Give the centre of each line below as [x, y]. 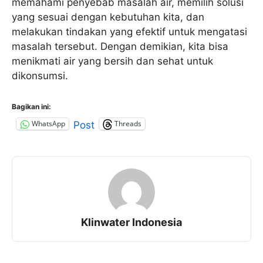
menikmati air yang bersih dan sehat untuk [112, 61]
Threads [128, 124]
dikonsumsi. [40, 76]
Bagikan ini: [31, 106]
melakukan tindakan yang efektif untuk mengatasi [129, 32]
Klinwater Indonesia [131, 222]
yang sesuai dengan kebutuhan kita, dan [108, 17]
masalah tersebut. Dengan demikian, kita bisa [120, 47]
